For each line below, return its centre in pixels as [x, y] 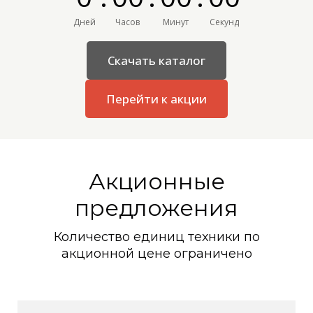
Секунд [224, 22]
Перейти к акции [156, 99]
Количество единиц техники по [156, 236]
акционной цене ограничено [156, 253]
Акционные [156, 181]
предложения [156, 208]
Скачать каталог [156, 60]
